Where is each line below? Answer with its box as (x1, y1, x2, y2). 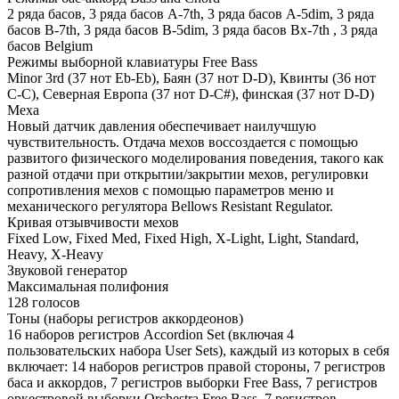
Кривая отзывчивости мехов (7, 214, 179, 230)
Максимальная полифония (7, 278, 168, 294)
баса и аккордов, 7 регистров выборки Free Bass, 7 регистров (7, 374, 378, 390)
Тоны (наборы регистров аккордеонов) (7, 310, 243, 326)
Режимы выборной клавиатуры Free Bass (7, 53, 257, 69)
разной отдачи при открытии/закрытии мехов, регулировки (7, 166, 369, 182)
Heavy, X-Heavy (7, 246, 103, 262)
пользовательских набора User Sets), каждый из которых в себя (7, 342, 389, 358)
